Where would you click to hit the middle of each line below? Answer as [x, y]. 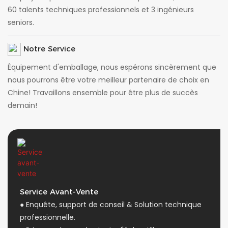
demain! [22, 106]
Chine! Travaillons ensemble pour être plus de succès [103, 93]
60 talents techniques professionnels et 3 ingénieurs [101, 9]
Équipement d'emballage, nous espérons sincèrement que [112, 67]
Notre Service [48, 49]
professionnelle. [47, 217]
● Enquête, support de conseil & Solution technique [110, 204]
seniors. [21, 22]
